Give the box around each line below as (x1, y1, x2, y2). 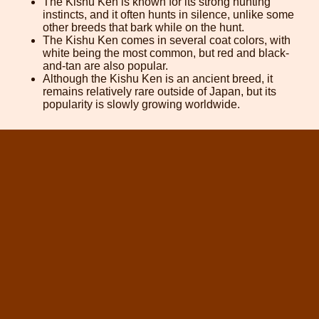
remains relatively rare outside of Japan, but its (43, 85, 276, 98)
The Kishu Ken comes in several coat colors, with (43, 34, 291, 47)
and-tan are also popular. (43, 60, 168, 73)
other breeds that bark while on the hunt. (43, 21, 244, 34)
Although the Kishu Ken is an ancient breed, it (43, 73, 273, 85)
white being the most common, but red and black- (43, 47, 289, 60)
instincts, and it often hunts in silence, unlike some (43, 9, 294, 21)
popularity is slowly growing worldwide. (43, 98, 240, 111)
